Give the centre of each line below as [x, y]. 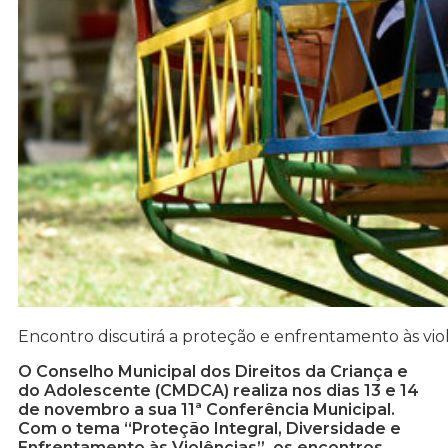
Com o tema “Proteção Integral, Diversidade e [209, 429]
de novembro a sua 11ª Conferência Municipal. [206, 410]
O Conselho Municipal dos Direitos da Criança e [213, 372]
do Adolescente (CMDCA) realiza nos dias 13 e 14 [218, 391]
